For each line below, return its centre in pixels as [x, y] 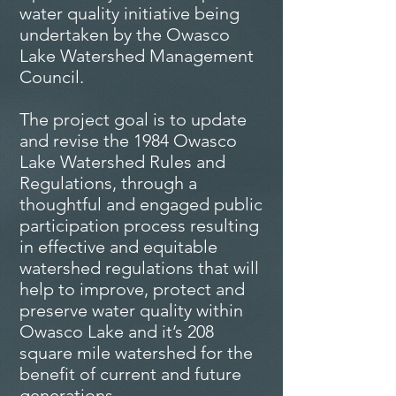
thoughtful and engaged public [141, 204]
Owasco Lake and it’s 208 [117, 331]
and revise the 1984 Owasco [128, 141]
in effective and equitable [118, 247]
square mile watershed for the [136, 353]
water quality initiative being [129, 13]
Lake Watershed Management [137, 56]
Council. [54, 77]
